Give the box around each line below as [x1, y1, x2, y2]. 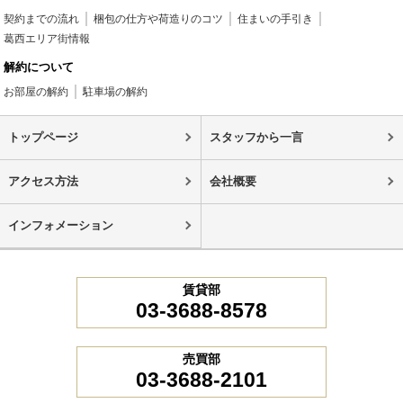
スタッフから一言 [209, 130, 303, 144]
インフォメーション [7, 218, 113, 232]
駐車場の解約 [83, 85, 148, 98]
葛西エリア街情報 [4, 31, 91, 45]
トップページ [7, 130, 78, 144]
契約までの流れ [4, 12, 80, 25]
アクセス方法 [7, 174, 78, 188]
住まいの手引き [237, 12, 314, 25]
